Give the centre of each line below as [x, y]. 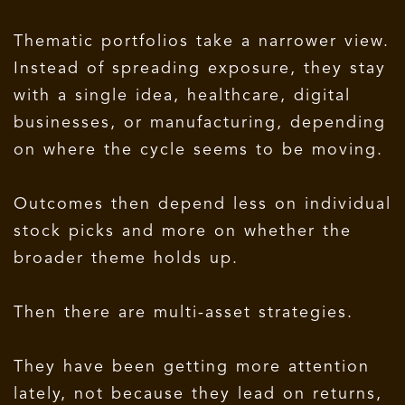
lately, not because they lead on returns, [198, 394]
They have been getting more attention [192, 367]
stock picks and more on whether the [183, 231]
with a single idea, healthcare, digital [182, 95]
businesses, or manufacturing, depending [200, 122]
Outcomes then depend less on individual [202, 204]
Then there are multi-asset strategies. [187, 312]
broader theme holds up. [126, 258]
